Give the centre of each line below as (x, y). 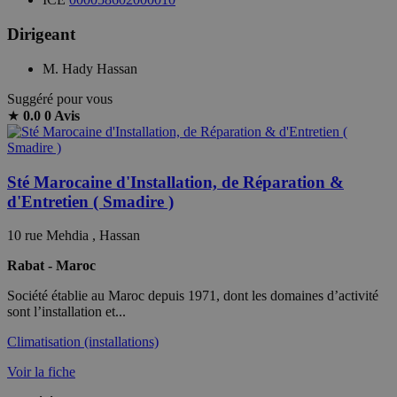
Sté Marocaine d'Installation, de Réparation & (175, 182)
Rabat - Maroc (51, 266)
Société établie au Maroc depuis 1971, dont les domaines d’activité (193, 296)
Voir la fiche (41, 372)
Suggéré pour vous (60, 98)
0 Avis (62, 115)
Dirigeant (41, 35)
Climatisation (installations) (83, 342)
